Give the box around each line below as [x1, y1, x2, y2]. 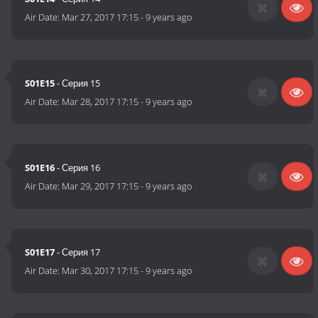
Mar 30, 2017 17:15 [62, 264, 139, 278]
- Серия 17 [55, 246, 101, 259]
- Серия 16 [55, 161, 101, 175]
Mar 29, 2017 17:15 [62, 180, 139, 193]
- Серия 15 [55, 77, 101, 90]
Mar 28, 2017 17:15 [62, 95, 139, 109]
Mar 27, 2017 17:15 [62, 11, 139, 24]
